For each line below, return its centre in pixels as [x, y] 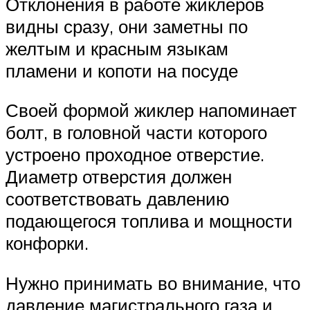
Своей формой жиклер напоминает [151, 110]
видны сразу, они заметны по [127, 26]
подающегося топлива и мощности [149, 221]
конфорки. [47, 243]
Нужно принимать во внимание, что [153, 283]
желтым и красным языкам [117, 48]
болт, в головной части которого [136, 133]
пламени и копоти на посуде [122, 70]
